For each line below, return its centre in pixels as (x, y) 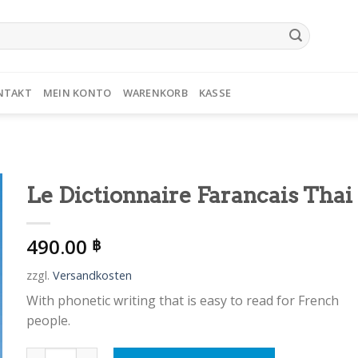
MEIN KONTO (77, 93)
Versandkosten (92, 275)
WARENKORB (155, 93)
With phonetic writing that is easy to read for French (182, 300)
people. (48, 320)
